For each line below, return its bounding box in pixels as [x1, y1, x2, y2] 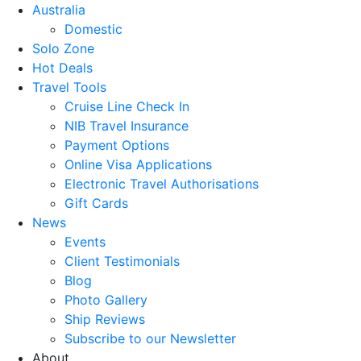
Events [64, 234, 106, 250]
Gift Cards [64, 195, 128, 211]
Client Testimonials [64, 253, 180, 269]
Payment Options [64, 137, 169, 153]
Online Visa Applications [64, 156, 212, 172]
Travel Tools [32, 79, 106, 95]
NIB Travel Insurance [64, 118, 189, 134]
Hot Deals [32, 60, 93, 76]
